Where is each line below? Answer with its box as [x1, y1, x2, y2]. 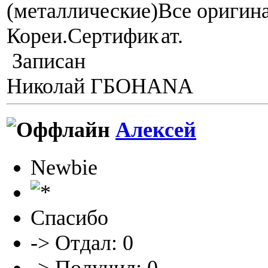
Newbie [31, 156, 98, 180]
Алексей [115, 118, 196, 142]
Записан [7, 48, 86, 73]
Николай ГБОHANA [7, 74, 193, 98]
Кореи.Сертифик [7, 23, 159, 48]
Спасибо [31, 206, 108, 230]
